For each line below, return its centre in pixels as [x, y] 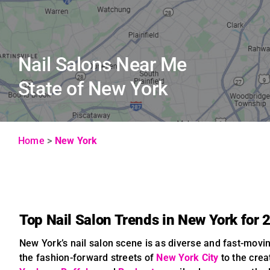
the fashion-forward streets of [88, 258]
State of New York [93, 89]
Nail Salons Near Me [102, 64]
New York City [187, 258]
